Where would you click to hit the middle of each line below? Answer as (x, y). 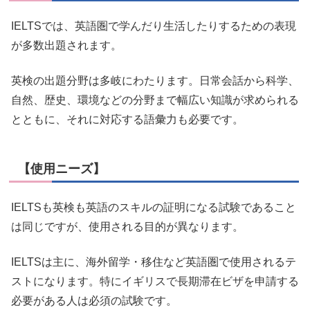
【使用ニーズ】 (62, 168)
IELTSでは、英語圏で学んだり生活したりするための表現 (154, 26)
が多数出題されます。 (66, 46)
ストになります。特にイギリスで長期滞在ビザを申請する (155, 281)
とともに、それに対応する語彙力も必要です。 (127, 119)
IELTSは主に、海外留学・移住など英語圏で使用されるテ (154, 262)
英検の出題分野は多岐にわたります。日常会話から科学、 (155, 80)
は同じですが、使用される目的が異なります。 (127, 227)
